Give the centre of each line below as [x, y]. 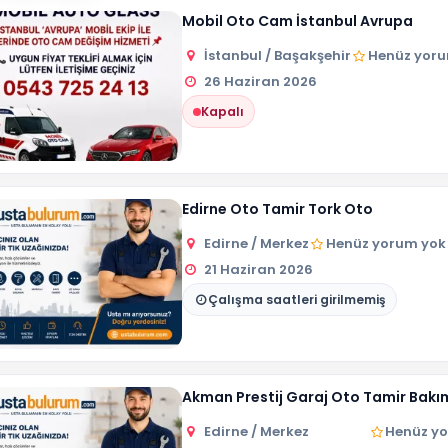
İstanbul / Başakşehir [278, 55]
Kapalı [222, 111]
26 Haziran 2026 [261, 81]
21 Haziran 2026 [259, 269]
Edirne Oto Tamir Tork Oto [277, 209]
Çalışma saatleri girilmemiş [297, 299]
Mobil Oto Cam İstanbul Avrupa [297, 21]
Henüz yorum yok [385, 243]
